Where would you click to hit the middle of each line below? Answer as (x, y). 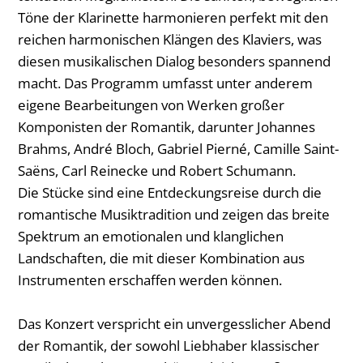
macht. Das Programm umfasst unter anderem (165, 83)
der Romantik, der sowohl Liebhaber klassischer (169, 346)
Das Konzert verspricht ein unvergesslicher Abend (174, 324)
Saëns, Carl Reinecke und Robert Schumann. (157, 171)
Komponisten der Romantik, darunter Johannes (167, 127)
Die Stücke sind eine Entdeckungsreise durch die (170, 192)
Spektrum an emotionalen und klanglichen (151, 236)
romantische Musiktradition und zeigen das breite (174, 214)
